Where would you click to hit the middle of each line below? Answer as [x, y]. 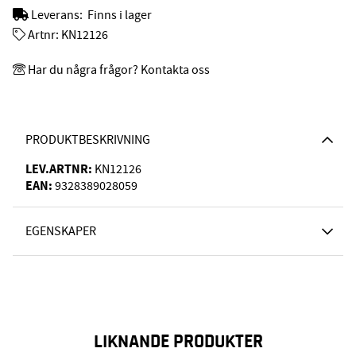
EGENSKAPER [61, 232]
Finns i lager [120, 15]
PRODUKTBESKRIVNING [88, 140]
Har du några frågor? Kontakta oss [119, 70]
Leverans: [58, 15]
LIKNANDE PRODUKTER [178, 342]
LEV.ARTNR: [59, 169]
